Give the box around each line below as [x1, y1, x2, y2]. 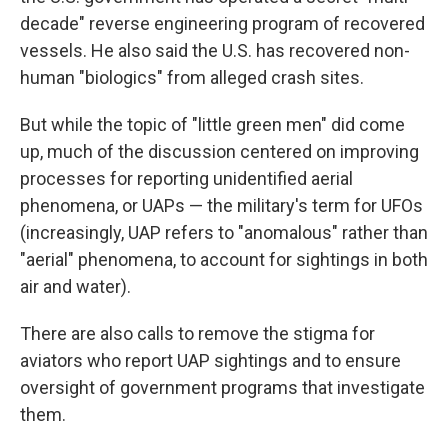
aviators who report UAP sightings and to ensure [20, 350, 401, 372]
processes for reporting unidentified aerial [20, 168, 353, 190]
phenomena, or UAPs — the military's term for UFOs [20, 195, 423, 217]
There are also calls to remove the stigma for [20, 323, 375, 345]
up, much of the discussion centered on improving [20, 141, 419, 163]
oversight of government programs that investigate [20, 377, 425, 399]
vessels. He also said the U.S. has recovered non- [20, 40, 410, 62]
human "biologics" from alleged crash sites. [20, 67, 364, 89]
